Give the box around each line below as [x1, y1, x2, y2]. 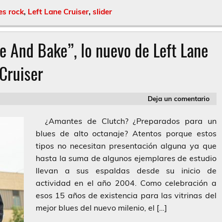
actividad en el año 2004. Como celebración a [36, 178, 217, 188]
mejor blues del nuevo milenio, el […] [36, 203, 167, 213]
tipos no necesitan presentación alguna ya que [36, 141, 217, 151]
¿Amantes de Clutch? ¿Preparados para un [36, 116, 217, 126]
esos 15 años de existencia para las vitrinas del [36, 190, 217, 201]
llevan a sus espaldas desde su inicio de [36, 166, 217, 176]
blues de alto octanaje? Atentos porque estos [36, 128, 217, 139]
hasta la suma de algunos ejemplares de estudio [36, 153, 217, 164]
